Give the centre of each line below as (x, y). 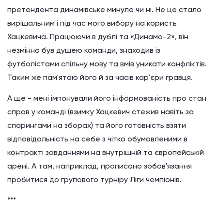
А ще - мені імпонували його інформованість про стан (107, 98)
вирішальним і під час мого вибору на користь (92, 23)
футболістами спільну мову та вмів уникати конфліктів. (107, 64)
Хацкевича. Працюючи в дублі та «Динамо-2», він (98, 37)
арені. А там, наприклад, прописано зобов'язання (100, 166)
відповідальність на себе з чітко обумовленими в (97, 139)
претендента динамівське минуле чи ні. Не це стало (104, 9)
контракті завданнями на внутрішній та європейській (106, 152)
